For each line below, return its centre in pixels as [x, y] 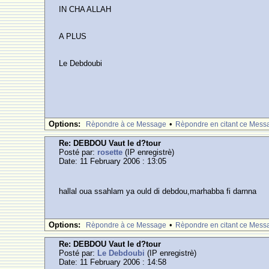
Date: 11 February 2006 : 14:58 [113, 262]
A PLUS [73, 36]
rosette [110, 152]
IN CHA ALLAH [85, 9]
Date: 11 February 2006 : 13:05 [113, 161]
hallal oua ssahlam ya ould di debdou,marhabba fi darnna [158, 191]
